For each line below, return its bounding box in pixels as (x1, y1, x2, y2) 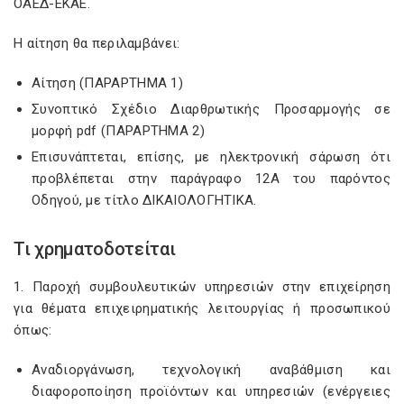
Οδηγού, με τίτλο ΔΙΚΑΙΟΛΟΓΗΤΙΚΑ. (32, 192, 257, 208)
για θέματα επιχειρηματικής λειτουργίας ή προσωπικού (14, 300, 390, 317)
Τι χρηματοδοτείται (14, 238, 176, 260)
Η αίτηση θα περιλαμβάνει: (14, 35, 180, 51)
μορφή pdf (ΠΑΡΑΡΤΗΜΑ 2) (32, 123, 205, 139)
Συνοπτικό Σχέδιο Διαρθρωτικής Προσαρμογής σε (32, 101, 390, 117)
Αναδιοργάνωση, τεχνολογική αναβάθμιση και (32, 362, 390, 378)
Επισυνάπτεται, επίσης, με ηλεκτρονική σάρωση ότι (32, 149, 390, 165)
